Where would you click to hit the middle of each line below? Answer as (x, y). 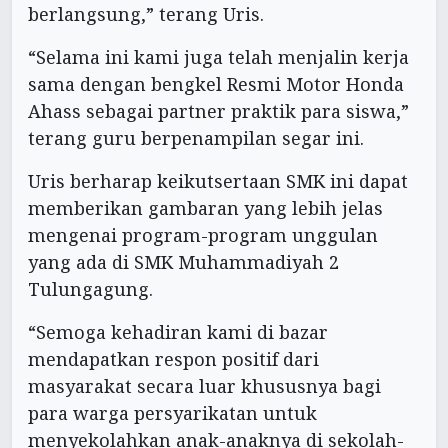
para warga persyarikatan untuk (172, 412)
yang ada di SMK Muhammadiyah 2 (183, 261)
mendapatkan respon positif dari (173, 358)
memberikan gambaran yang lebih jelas (205, 207)
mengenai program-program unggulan (203, 234)
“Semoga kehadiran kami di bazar (178, 331)
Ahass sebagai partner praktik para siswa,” (218, 110)
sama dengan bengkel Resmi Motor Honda (216, 83)
